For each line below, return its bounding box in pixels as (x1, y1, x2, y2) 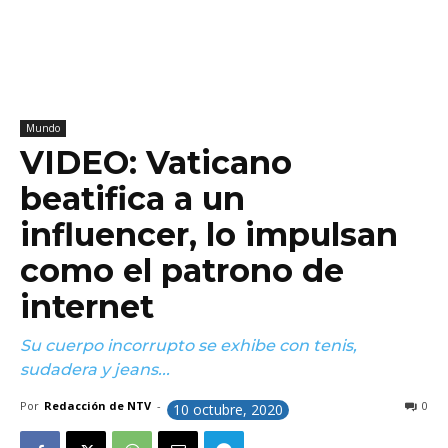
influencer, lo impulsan (20, 215, 398, 254)
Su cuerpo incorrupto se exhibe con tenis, (20, 336, 357, 355)
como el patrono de (20, 251, 344, 290)
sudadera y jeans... (20, 360, 170, 379)
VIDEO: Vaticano (20, 143, 292, 182)
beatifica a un (20, 179, 245, 218)
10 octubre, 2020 (173, 400, 283, 419)
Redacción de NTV (44, 398, 151, 413)
